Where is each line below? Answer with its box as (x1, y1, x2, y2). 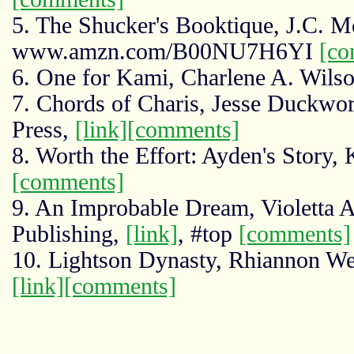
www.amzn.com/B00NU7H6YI (11, 39, 319, 64)
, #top (177, 221, 239, 247)
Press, (11, 117, 75, 142)
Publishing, (11, 221, 126, 247)
